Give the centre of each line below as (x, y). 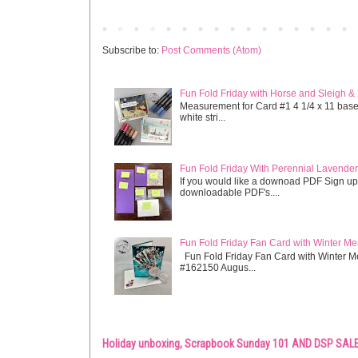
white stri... (202, 118)
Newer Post (131, 28)
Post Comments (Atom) (211, 51)
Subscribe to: (132, 51)
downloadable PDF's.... (229, 192)
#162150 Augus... (217, 267)
